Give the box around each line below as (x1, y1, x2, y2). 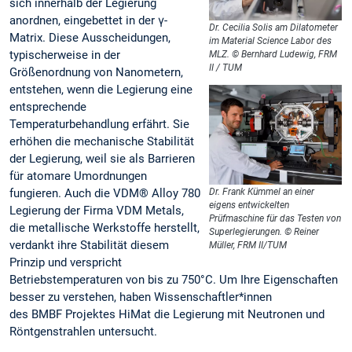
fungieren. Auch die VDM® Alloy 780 (9, 186, 200, 201)
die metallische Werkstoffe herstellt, (9, 221, 200, 236)
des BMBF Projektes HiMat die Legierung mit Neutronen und (9, 307, 324, 322)
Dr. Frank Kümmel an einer (209, 186, 315, 198)
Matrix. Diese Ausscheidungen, (9, 31, 170, 46)
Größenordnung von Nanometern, (9, 65, 183, 80)
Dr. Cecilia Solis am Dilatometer (209, 22, 339, 34)
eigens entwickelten (209, 200, 290, 211)
